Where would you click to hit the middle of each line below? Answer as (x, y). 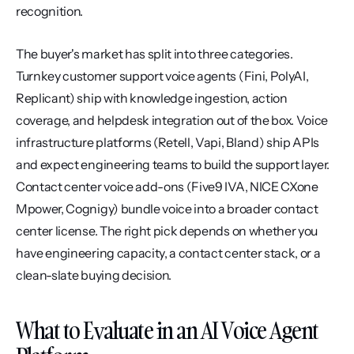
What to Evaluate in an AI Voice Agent (167, 331)
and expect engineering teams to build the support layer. (173, 164)
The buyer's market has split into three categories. (154, 54)
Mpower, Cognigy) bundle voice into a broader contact (167, 209)
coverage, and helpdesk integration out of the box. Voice (172, 120)
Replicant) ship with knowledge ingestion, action (152, 98)
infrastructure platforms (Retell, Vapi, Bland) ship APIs (168, 142)
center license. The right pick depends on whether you (167, 231)
